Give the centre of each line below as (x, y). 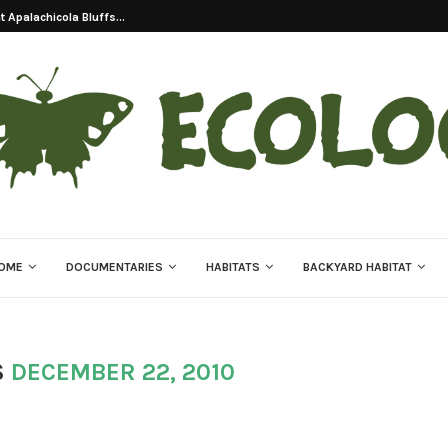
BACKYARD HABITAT (357, 267)
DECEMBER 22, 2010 (123, 372)
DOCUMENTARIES (114, 267)
